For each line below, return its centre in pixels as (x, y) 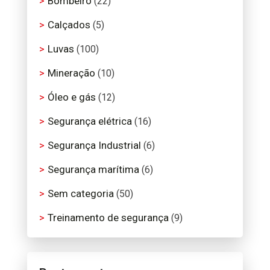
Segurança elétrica (89, 121)
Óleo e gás (71, 97)
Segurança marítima (93, 169)
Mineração (71, 73)
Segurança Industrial (94, 145)
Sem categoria (80, 193)
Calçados (69, 24)
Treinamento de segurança (108, 217)
